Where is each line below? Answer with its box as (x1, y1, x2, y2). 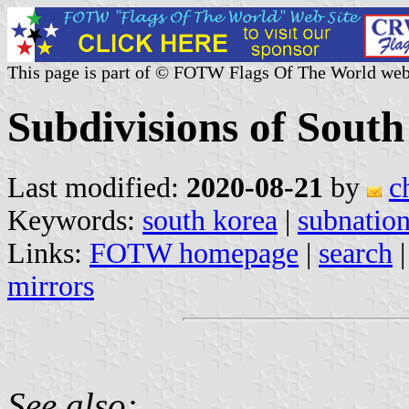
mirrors (7, 269, 94, 302)
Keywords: (7, 204, 142, 236)
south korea (142, 204, 278, 236)
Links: (7, 236, 89, 269)
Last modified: (7, 171, 186, 204)
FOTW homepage (89, 236, 299, 269)
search (319, 236, 393, 269)
